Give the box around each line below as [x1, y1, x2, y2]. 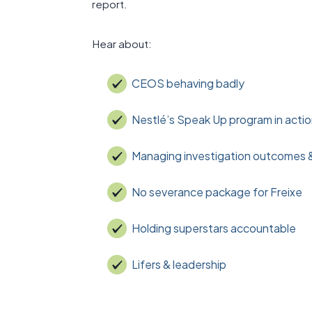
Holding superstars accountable [132, 220, 297, 235]
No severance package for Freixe [132, 184, 303, 199]
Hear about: [92, 36, 152, 50]
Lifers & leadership [132, 256, 227, 272]
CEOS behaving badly [132, 75, 245, 91]
